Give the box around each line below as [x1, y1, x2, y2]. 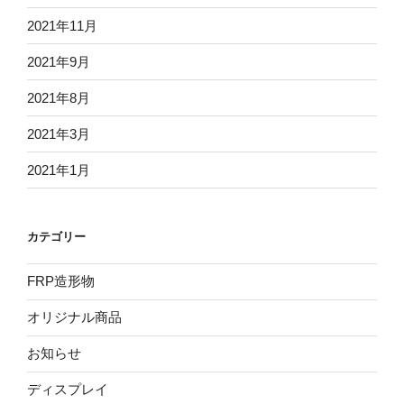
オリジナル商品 [27, 309, 122, 326]
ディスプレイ [27, 381, 108, 398]
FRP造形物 [27, 273, 95, 289]
